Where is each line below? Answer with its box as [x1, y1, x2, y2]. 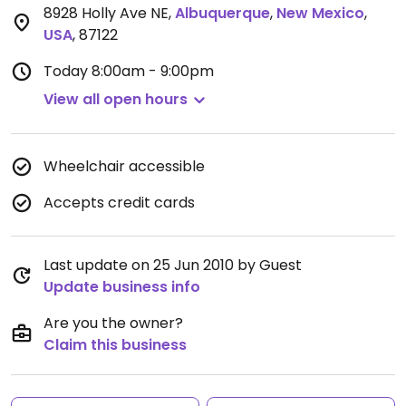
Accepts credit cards [43, 192, 195, 213]
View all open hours [43, 89, 188, 110]
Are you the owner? [43, 313, 183, 333]
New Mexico [276, 3, 364, 24]
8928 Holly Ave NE [43, 3, 169, 24]
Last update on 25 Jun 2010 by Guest [43, 255, 302, 275]
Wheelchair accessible [43, 156, 205, 177]
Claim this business [43, 334, 187, 355]
